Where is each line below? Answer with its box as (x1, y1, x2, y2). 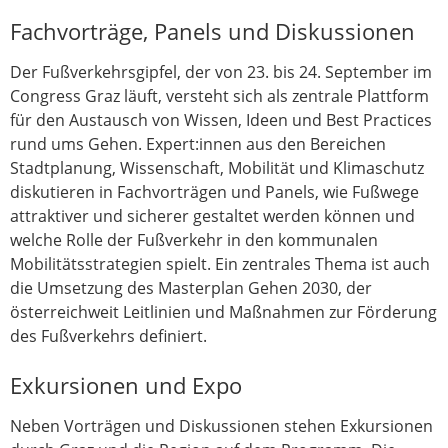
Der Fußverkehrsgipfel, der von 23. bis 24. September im (10, 60, 432, 83)
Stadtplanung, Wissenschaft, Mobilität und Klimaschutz (10, 156, 424, 179)
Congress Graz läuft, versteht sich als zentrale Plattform (10, 84, 429, 107)
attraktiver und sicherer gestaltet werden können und (10, 204, 415, 227)
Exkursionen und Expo (10, 369, 242, 401)
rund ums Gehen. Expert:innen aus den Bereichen (10, 132, 386, 155)
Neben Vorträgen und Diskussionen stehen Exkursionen (10, 414, 433, 437)
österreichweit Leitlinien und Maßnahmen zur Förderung (10, 300, 437, 323)
